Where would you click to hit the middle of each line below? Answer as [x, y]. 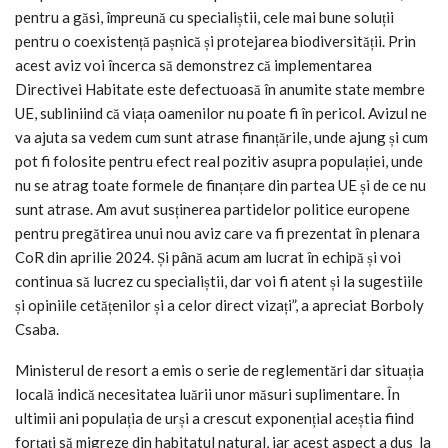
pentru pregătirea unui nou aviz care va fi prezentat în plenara [217, 232]
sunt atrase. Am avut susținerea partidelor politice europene [212, 208]
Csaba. [37, 328]
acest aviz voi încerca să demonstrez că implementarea [193, 64]
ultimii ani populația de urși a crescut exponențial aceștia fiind [214, 417]
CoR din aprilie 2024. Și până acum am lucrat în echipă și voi [208, 256]
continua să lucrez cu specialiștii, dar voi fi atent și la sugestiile [219, 280]
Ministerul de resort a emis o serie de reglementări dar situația [219, 369]
